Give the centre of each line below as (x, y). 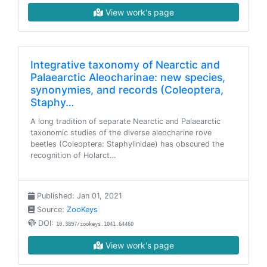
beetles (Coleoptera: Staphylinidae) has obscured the (127, 144)
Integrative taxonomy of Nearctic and (125, 65)
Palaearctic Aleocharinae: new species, (128, 77)
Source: (51, 209)
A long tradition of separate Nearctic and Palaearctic (125, 121)
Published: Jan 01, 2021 (78, 196)
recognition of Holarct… (73, 155)
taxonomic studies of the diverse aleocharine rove (121, 133)
